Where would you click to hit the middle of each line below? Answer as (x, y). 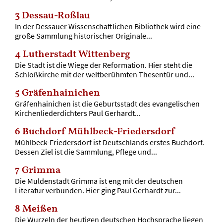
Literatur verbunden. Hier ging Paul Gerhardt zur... (98, 190)
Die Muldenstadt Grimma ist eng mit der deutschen (99, 181)
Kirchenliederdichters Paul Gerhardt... (78, 113)
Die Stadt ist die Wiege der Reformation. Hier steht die (103, 65)
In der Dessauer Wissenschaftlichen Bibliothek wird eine (108, 26)
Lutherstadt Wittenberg (76, 54)
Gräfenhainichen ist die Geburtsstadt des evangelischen (107, 103)
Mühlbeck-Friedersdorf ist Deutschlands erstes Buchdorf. (109, 142)
